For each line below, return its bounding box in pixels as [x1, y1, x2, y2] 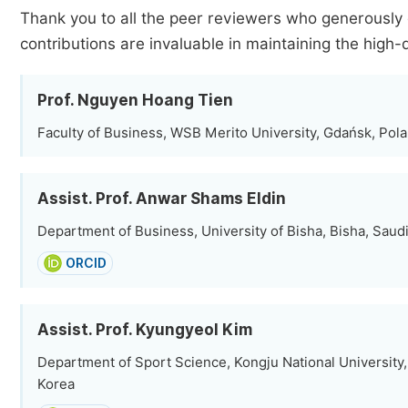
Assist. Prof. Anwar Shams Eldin [37, 189, 286, 208]
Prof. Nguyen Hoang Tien [37, 91, 233, 109]
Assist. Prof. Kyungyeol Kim [37, 321, 252, 339]
